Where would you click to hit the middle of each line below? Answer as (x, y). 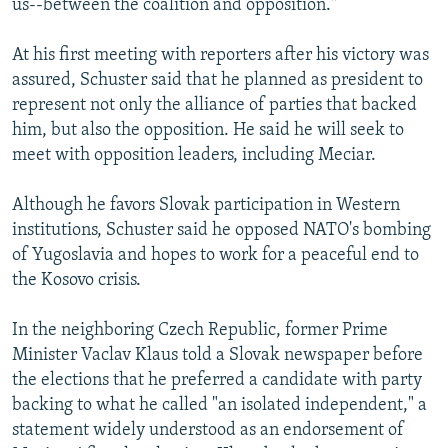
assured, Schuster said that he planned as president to (217, 80)
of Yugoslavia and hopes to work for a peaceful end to (215, 255)
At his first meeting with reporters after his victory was (220, 55)
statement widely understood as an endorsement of (208, 430)
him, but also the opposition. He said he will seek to (208, 130)
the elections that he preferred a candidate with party (217, 380)
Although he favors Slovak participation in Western (206, 205)
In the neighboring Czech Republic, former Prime (200, 330)
